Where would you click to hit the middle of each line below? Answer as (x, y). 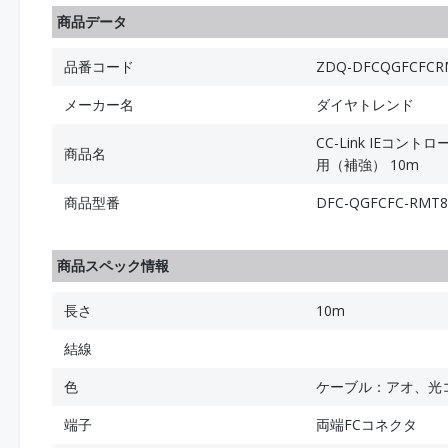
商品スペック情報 (113, 265)
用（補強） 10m (367, 164)
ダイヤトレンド (365, 104)
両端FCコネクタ (366, 424)
